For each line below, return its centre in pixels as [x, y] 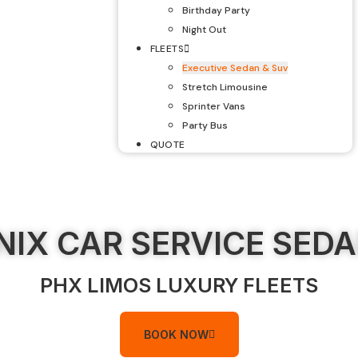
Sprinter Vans [213, 106]
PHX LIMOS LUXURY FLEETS [179, 285]
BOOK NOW [176, 334]
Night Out [204, 30]
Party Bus [205, 125]
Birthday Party [216, 10]
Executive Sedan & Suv [235, 68]
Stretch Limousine [225, 87]
